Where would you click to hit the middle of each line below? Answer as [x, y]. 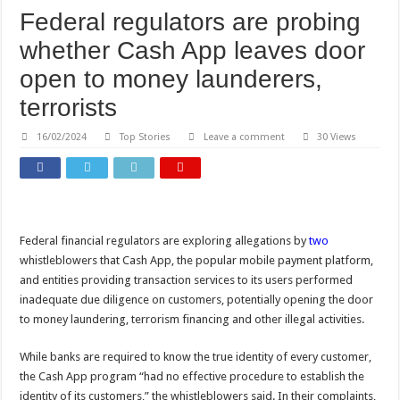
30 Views [337, 137]
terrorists [69, 108]
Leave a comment [244, 137]
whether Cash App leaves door [193, 51]
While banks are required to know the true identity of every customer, [196, 357]
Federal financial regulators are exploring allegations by [165, 241]
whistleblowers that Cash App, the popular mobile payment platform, [197, 261]
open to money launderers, [171, 79]
